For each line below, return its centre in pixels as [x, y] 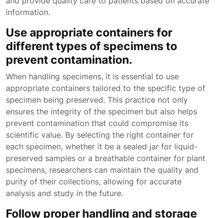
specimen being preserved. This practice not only [97, 100]
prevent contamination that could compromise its [97, 123]
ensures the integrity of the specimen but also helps [101, 111]
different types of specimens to [91, 46]
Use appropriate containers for [89, 32]
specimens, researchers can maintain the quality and [102, 170]
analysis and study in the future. [64, 193]
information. [28, 12]
